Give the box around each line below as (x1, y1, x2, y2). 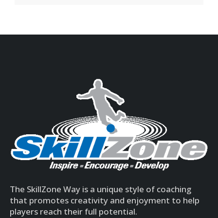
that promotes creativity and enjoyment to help (10, 195, 200, 206)
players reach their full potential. (10, 206, 137, 217)
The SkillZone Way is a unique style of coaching (10, 183, 191, 195)
